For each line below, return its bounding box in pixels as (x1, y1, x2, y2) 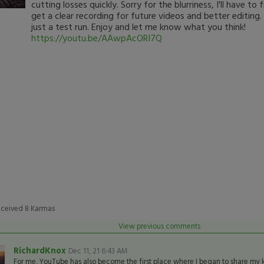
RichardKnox (13, 244, 68, 256)
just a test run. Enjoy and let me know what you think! (31, 19, 246, 34)
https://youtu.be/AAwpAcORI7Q (31, 31, 162, 45)
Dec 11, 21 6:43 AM (68, 245, 128, 256)
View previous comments (118, 220, 200, 232)
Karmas (28, 203, 55, 214)
